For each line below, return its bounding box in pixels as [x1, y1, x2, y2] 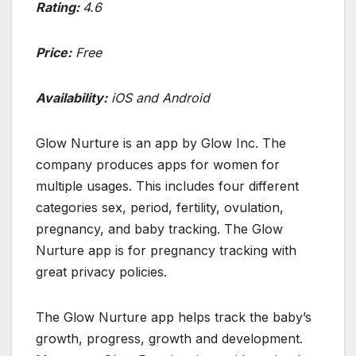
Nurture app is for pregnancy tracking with [36, 242, 296, 258]
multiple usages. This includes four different [36, 177, 299, 194]
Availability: [36, 89, 107, 106]
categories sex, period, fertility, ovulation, [36, 199, 284, 215]
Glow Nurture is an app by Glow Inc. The [36, 134, 286, 151]
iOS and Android [107, 89, 210, 106]
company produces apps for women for [36, 156, 280, 172]
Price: [36, 44, 72, 60]
